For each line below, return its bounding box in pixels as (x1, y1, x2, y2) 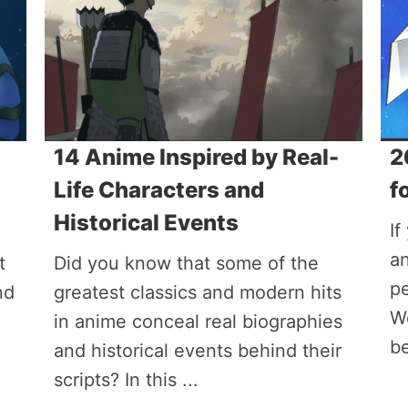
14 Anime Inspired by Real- (53, 144, 339, 170)
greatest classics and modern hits (53, 281, 342, 303)
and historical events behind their (53, 340, 342, 362)
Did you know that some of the (53, 252, 319, 274)
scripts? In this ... (53, 369, 199, 391)
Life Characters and (53, 177, 264, 203)
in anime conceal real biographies (53, 311, 342, 332)
